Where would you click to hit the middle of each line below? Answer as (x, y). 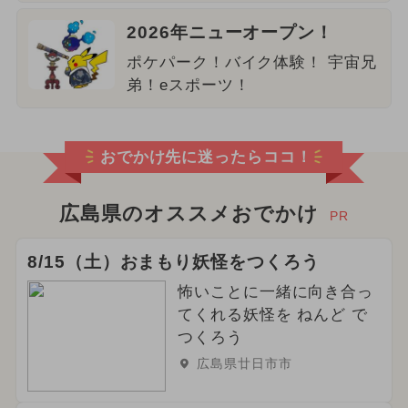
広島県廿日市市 (244, 364)
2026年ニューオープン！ (230, 32)
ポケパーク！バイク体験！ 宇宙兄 (252, 62)
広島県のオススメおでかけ (189, 214)
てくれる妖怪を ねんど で (273, 315)
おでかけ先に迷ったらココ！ (206, 157)
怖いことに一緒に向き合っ (275, 292)
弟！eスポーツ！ (188, 85)
